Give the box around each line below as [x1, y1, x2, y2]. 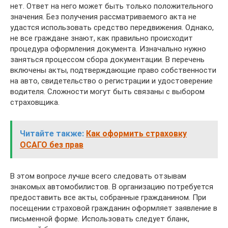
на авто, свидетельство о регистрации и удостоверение [10, 76, 213, 85]
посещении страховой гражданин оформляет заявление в [10, 204, 217, 213]
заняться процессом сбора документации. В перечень [10, 55, 205, 64]
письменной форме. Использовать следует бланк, [10, 214, 189, 223]
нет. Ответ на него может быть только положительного [10, 2, 213, 11]
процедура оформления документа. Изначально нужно [10, 44, 206, 53]
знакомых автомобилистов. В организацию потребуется [10, 182, 213, 191]
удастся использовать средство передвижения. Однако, [10, 23, 214, 32]
